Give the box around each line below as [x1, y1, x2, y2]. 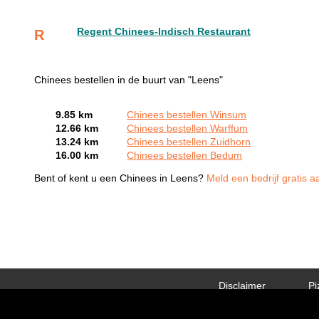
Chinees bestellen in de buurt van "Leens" [34, 74, 224, 85]
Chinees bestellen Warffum [127, 122, 249, 134]
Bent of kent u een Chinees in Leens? [34, 173, 207, 184]
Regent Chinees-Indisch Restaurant [77, 26, 251, 37]
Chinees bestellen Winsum [127, 109, 247, 120]
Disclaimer [219, 281, 266, 291]
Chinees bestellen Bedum [127, 150, 243, 161]
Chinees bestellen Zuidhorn [127, 136, 251, 147]
